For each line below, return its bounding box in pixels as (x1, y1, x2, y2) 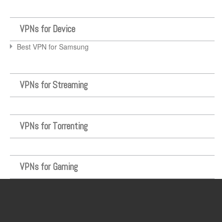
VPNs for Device (20, 22, 75, 35)
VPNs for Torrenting (20, 119, 88, 132)
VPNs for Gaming (20, 160, 78, 173)
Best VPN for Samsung (17, 41, 89, 52)
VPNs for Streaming (20, 79, 88, 92)
